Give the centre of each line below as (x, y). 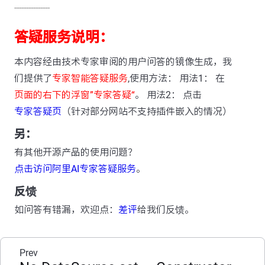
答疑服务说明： (64, 38)
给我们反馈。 (166, 210)
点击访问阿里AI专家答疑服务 (75, 169)
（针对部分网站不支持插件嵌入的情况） (147, 112)
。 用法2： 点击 (168, 95)
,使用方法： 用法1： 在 (176, 79)
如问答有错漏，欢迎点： (66, 210)
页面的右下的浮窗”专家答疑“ (75, 95)
